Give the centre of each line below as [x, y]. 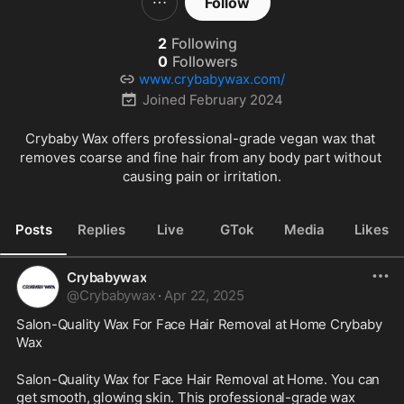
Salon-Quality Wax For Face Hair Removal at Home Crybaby [199, 324]
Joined [164, 99]
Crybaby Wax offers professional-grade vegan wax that [200, 138]
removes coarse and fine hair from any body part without [200, 157]
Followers [205, 61]
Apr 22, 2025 [204, 295]
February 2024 [236, 99]
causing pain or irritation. [202, 176]
